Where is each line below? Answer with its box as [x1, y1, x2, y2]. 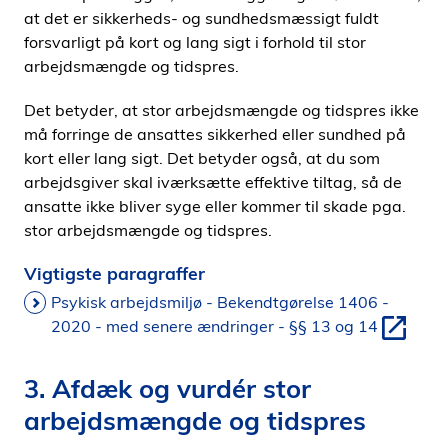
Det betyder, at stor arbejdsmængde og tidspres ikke [24, 100, 419, 120]
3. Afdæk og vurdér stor [24, 372, 311, 404]
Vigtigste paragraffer [24, 262, 205, 284]
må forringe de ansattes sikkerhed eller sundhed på [24, 124, 406, 144]
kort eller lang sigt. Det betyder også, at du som [24, 148, 380, 168]
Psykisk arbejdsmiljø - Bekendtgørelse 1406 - [51, 292, 389, 312]
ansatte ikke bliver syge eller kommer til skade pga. [24, 196, 406, 216]
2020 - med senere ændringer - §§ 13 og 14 [51, 316, 378, 337]
